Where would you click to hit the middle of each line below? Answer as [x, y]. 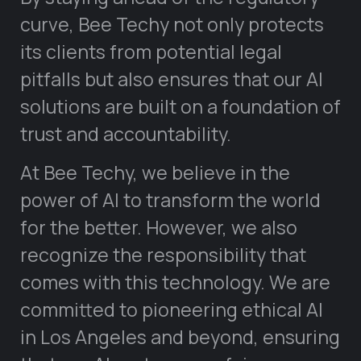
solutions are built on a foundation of [180, 107]
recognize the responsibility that [163, 255]
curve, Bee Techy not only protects [172, 25]
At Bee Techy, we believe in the [155, 173]
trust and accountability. [126, 134]
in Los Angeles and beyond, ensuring [180, 337]
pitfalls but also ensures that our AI [172, 79]
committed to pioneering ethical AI [172, 310]
